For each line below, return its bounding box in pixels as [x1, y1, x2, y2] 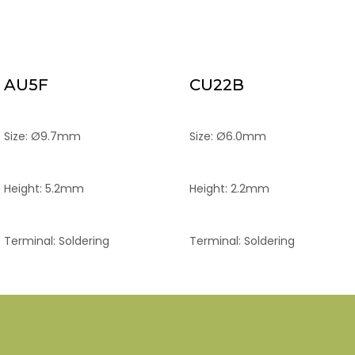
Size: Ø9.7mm [4, 128, 81, 144]
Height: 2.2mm [189, 181, 269, 197]
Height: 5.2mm [4, 181, 84, 197]
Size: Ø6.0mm [189, 128, 266, 144]
